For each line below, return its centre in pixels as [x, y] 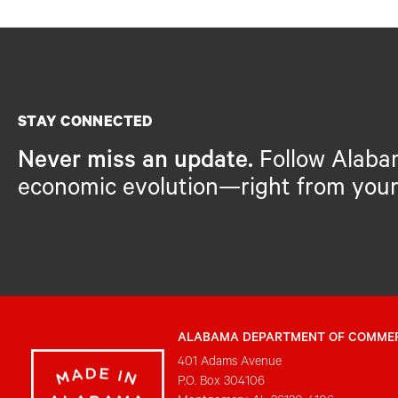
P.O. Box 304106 [221, 382]
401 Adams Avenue [229, 363]
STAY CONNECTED [85, 124]
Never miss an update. [135, 163]
